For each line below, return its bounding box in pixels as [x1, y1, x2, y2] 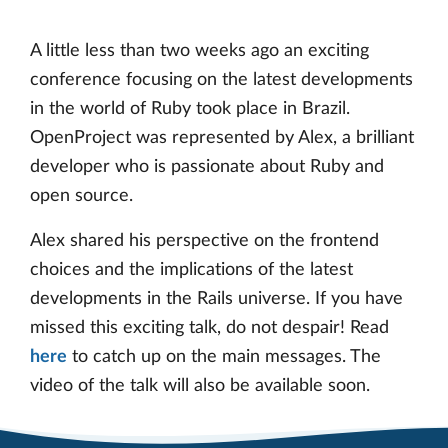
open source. [30, 186, 133, 205]
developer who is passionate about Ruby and [30, 157, 384, 176]
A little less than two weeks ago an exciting [30, 41, 369, 60]
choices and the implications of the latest [30, 260, 353, 279]
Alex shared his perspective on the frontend [30, 231, 379, 250]
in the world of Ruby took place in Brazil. [30, 99, 350, 118]
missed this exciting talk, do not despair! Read [30, 318, 389, 337]
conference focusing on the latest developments [30, 70, 413, 89]
